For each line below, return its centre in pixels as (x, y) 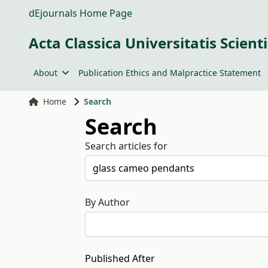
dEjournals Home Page (80, 13)
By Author (107, 202)
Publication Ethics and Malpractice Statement (169, 73)
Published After (120, 258)
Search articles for (126, 146)
